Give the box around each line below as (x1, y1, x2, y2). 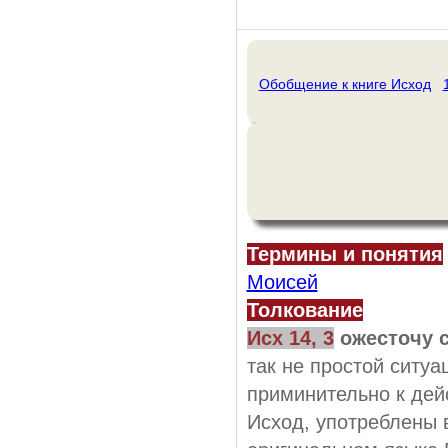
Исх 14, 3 (246, 326, 334, 349)
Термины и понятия (246, 242, 443, 265)
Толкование (246, 298, 363, 321)
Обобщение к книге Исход (258, 76, 431, 92)
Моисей (246, 270, 318, 293)
